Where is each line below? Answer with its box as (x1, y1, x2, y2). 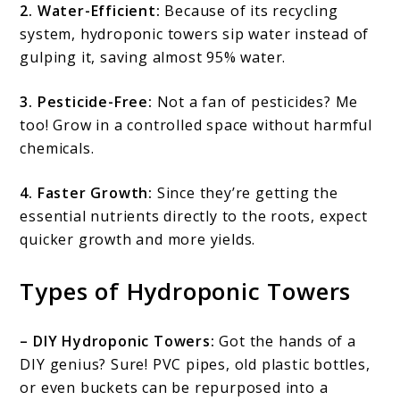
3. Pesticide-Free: (20, 92, 153, 112)
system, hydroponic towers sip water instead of (20, 24, 370, 45)
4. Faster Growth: (20, 183, 157, 204)
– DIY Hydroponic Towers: (20, 331, 215, 352)
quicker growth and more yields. (20, 229, 261, 250)
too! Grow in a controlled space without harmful (20, 115, 373, 136)
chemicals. (20, 138, 95, 159)
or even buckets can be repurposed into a (20, 378, 329, 398)
